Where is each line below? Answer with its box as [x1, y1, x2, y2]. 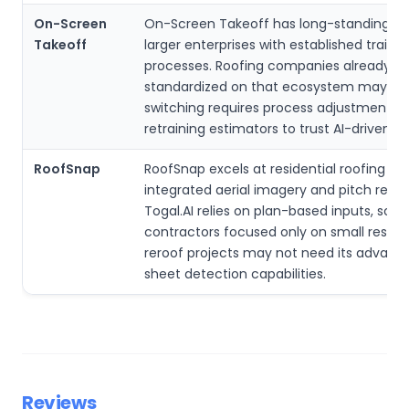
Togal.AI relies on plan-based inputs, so [144, 202, 392, 221]
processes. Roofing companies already [144, 57, 391, 76]
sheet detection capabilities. [144, 265, 326, 284]
